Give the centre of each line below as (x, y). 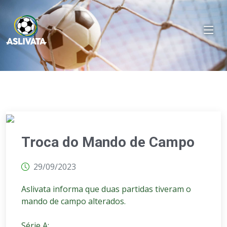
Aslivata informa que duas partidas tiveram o (106, 189)
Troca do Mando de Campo (108, 142)
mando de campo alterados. (73, 201)
